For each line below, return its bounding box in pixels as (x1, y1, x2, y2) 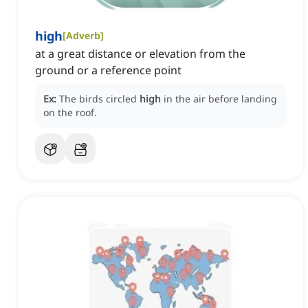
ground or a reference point (35, 63, 181, 78)
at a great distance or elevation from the (35, 46, 245, 62)
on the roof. (43, 106, 97, 120)
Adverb (66, 29, 100, 43)
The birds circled (59, 92, 140, 106)
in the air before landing (164, 92, 277, 106)
